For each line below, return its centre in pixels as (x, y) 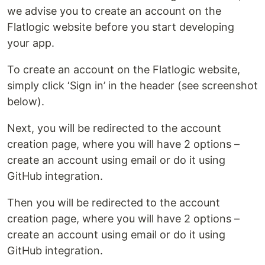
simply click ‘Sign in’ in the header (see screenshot (132, 85)
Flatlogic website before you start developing (121, 27)
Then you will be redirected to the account (114, 202)
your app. (31, 43)
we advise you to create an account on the (114, 11)
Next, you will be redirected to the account (114, 128)
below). (26, 101)
